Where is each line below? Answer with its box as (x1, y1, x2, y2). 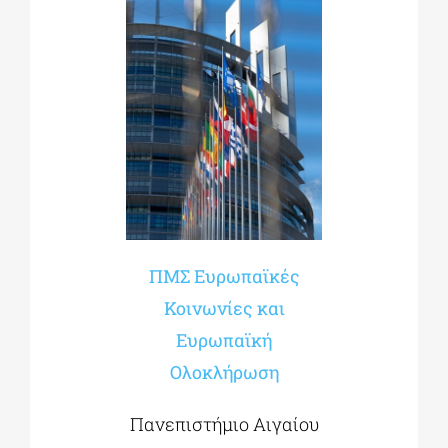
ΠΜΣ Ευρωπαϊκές (148, 263, 300, 288)
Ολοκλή (169, 359, 233, 384)
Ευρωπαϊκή (176, 327, 272, 352)
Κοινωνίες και (163, 295, 285, 320)
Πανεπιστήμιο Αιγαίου (129, 411, 319, 436)
